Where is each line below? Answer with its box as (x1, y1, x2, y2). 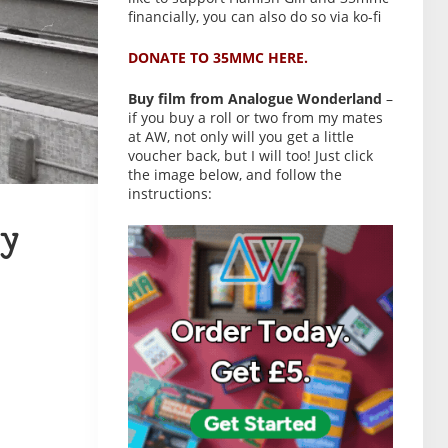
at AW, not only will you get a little (128, 127, 354, 146)
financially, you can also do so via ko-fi (128, 7, 381, 26)
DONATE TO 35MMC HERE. (128, 48, 308, 67)
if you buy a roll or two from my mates (128, 108, 383, 127)
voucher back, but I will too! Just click (128, 146, 373, 165)
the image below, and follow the (128, 165, 342, 184)
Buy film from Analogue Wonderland (128, 89, 382, 108)
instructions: (128, 184, 212, 203)
